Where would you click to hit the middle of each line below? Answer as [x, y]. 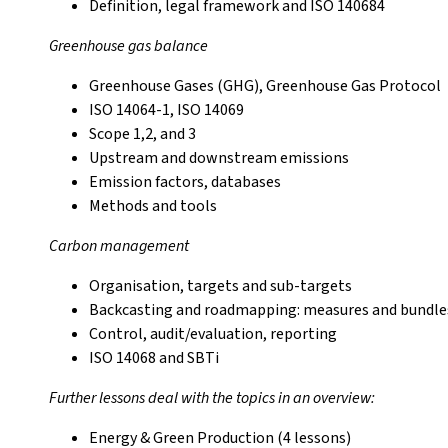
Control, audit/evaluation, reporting [213, 334]
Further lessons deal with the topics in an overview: [212, 398]
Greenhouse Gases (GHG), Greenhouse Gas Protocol [265, 86]
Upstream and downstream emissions [219, 158]
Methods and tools [153, 206]
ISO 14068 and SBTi [154, 358]
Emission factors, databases [185, 182]
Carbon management [119, 246]
